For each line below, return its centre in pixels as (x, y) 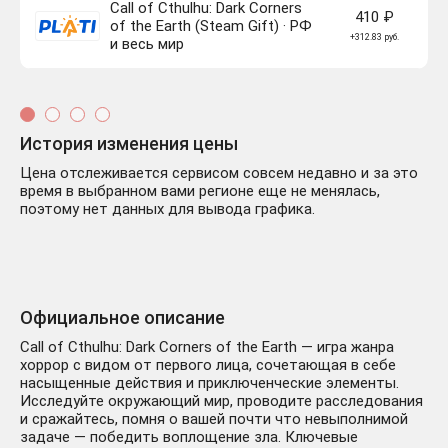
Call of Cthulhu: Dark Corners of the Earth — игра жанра (207, 347)
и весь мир (147, 44)
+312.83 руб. (374, 37)
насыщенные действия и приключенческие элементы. (209, 383)
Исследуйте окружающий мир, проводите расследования (221, 401)
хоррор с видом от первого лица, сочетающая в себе (208, 365)
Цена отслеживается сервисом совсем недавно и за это (219, 173)
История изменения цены (129, 144)
